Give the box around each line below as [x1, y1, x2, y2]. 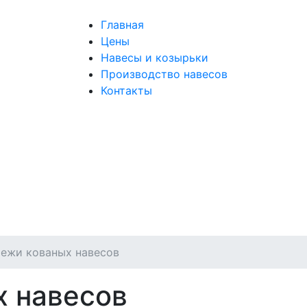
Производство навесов [100, 67, 228, 81]
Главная [100, 18, 144, 32]
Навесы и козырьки [100, 51, 208, 64]
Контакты [100, 84, 152, 97]
